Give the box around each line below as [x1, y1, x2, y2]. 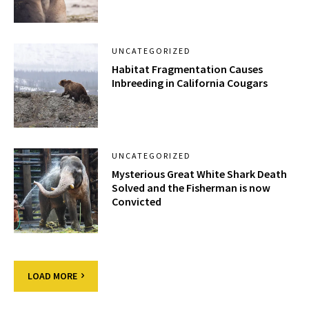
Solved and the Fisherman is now [112, 181, 271, 195]
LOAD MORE [28, 269, 77, 282]
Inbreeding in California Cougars [112, 75, 268, 90]
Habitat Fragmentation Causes [112, 61, 263, 76]
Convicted [112, 195, 162, 209]
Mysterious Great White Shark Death [112, 167, 288, 181]
